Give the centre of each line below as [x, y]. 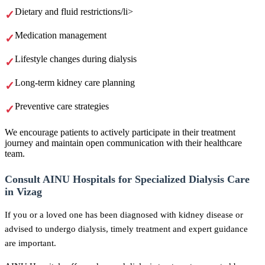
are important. [30, 243]
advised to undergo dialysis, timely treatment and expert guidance [126, 229]
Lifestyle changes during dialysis [76, 59]
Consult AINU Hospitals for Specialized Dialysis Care [127, 180]
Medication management [61, 35]
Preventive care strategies [62, 106]
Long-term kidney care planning [75, 83]
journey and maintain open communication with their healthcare [123, 143]
